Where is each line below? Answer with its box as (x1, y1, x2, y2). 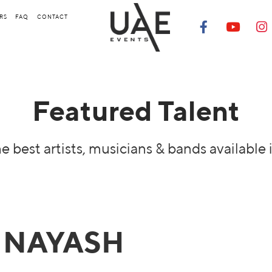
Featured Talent (32, 94, 240, 127)
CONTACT (37, 13, 68, 20)
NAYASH (3, 225, 124, 259)
